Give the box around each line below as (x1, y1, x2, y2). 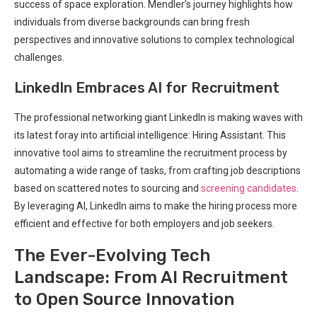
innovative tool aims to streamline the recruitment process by (14, 146, 287, 158)
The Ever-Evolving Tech (14, 245, 210, 265)
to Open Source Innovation (14, 289, 234, 309)
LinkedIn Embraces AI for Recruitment (14, 79, 279, 96)
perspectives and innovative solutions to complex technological (14, 33, 294, 45)
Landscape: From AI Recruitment (14, 267, 288, 287)
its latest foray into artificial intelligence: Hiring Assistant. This (14, 129, 286, 141)
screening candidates (201, 182, 296, 194)
